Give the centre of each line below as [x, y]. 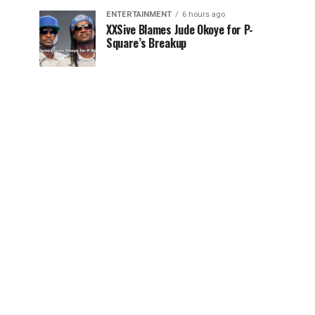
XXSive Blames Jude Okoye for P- [180, 30]
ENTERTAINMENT [139, 14]
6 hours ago [204, 14]
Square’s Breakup [146, 43]
